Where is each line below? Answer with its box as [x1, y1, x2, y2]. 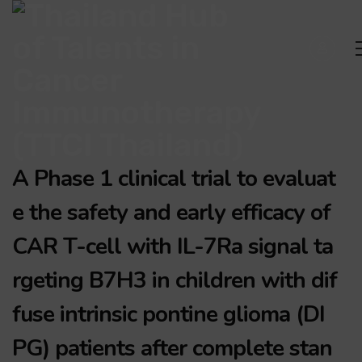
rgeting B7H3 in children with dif [12, 265, 337, 296]
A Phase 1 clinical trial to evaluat [12, 163, 335, 194]
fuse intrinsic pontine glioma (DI [12, 299, 325, 330]
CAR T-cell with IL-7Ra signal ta [12, 231, 333, 262]
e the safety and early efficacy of [12, 197, 330, 228]
